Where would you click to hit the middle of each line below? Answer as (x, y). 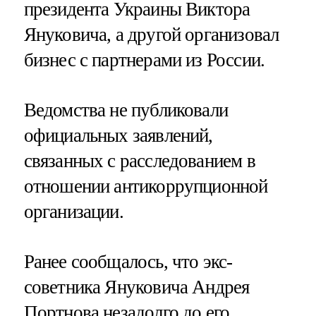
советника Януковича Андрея (136, 287)
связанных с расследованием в (139, 160)
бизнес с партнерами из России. (144, 60)
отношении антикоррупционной (146, 186)
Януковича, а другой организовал (151, 34)
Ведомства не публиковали (126, 110)
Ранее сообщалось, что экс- (128, 261)
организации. (73, 211)
